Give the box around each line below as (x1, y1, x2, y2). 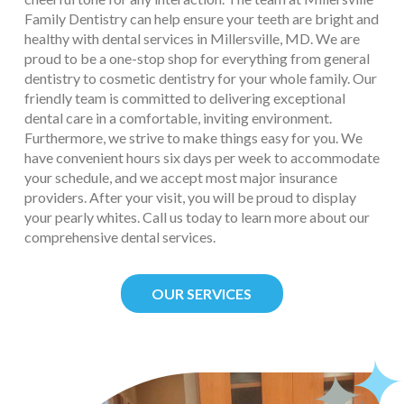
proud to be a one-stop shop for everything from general (23, 50, 370, 68)
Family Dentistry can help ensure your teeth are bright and (23, 10, 379, 28)
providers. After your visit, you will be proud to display (23, 188, 356, 207)
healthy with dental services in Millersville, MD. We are (23, 30, 360, 48)
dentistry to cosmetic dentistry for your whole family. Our (23, 69, 377, 87)
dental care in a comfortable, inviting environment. (23, 109, 332, 127)
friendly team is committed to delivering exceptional (23, 89, 345, 107)
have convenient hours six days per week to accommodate (23, 149, 380, 167)
